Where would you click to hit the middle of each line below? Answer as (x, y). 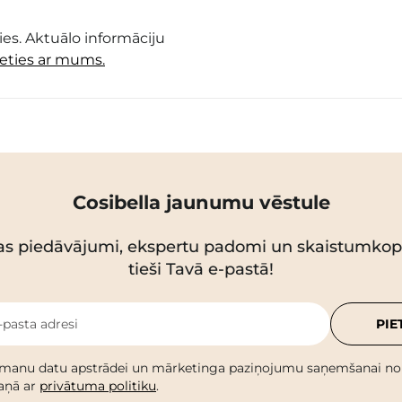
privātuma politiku (98, 385)
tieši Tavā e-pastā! (201, 269)
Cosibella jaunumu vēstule (201, 202)
